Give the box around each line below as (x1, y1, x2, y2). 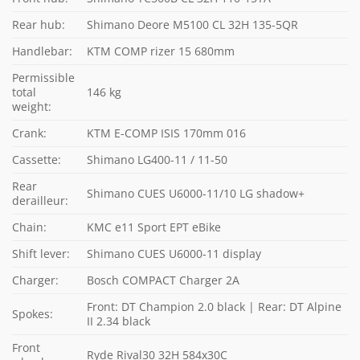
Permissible (12, 69, 75, 85)
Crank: (12, 125, 47, 141)
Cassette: (12, 151, 61, 167)
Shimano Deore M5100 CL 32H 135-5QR (87, 16, 299, 32)
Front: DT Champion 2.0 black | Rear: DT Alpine (87, 298, 342, 314)
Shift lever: (12, 245, 70, 261)
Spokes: (12, 305, 53, 321)
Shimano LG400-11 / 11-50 (87, 151, 228, 167)
